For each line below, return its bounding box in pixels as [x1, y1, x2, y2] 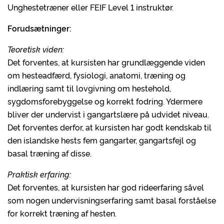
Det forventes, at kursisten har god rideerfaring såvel [7, 181, 204, 192]
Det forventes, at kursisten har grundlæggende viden [7, 56, 205, 67]
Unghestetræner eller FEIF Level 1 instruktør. [7, 1, 173, 12]
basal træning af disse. [7, 147, 91, 158]
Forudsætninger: [7, 22, 71, 33]
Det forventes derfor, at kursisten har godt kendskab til [7, 121, 211, 132]
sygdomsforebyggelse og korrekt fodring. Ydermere [7, 95, 202, 106]
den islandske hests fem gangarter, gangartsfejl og [7, 134, 196, 145]
